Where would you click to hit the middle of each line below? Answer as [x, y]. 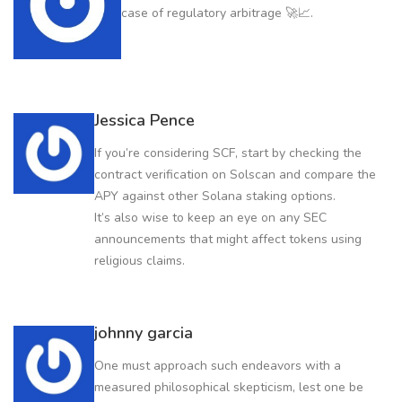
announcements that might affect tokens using [228, 239]
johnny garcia [144, 332]
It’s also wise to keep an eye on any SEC [210, 217]
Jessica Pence [144, 120]
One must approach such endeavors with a [218, 365]
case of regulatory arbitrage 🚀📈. [217, 13]
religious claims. [140, 260]
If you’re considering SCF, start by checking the [228, 153]
